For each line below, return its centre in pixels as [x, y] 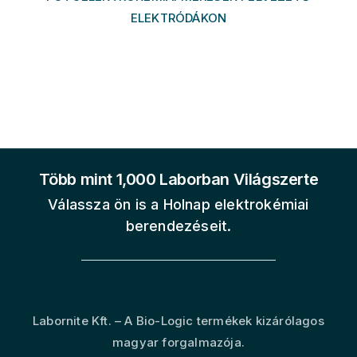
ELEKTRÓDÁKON [178, 18]
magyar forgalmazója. [178, 343]
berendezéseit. [178, 226]
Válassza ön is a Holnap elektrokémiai [178, 204]
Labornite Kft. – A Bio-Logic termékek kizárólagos [178, 321]
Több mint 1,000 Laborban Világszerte [178, 179]
